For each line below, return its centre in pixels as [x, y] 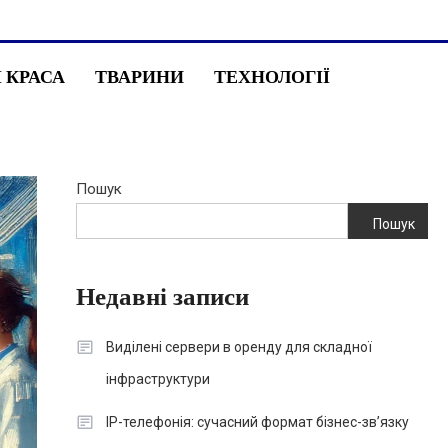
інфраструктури [157, 379]
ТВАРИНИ [139, 76]
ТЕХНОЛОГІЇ [272, 76]
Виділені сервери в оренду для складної [238, 347]
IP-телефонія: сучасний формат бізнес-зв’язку [257, 422]
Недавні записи [162, 297]
